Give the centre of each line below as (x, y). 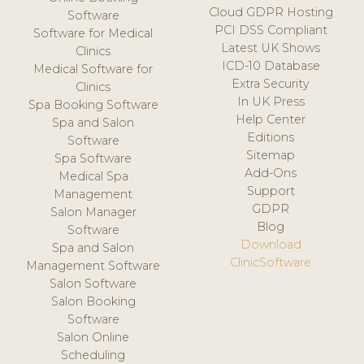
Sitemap (271, 155)
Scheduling (93, 355)
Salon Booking (93, 301)
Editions (271, 137)
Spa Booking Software (93, 104)
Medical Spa (93, 176)
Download (271, 244)
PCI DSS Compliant (271, 30)
